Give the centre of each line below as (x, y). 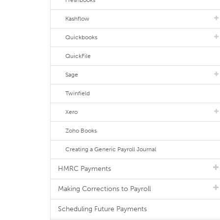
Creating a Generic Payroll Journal (111, 149)
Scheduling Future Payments (102, 209)
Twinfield (78, 93)
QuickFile (78, 56)
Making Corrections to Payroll (104, 189)
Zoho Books (81, 131)
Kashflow (77, 19)
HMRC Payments (84, 169)
